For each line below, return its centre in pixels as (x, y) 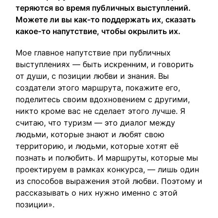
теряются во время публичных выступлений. (103, 8)
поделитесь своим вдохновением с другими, (103, 99)
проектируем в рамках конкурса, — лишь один (107, 169)
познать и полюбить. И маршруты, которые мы (107, 158)
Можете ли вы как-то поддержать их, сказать (106, 19)
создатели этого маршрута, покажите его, (98, 88)
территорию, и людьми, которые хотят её (97, 146)
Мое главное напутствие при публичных (93, 53)
